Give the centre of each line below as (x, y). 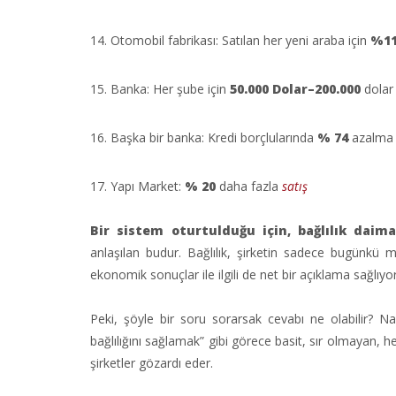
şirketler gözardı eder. (152, 363)
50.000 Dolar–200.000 (295, 89)
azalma (373, 137)
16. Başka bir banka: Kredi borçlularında (204, 137)
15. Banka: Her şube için (160, 89)
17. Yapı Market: (137, 186)
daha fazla (251, 186)
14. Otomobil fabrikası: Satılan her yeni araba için (230, 40)
